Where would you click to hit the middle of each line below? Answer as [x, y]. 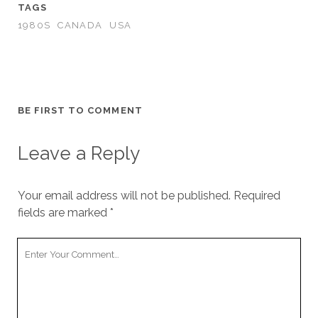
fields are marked [64, 213]
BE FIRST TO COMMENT [80, 111]
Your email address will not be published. [124, 196]
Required [257, 196]
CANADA [80, 26]
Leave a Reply [78, 154]
